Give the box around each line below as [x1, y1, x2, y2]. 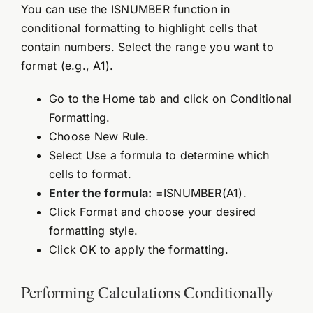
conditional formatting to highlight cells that [20, 20, 258, 35]
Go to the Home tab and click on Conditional [48, 91, 292, 105]
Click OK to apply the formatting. [48, 242, 228, 256]
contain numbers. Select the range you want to [20, 39, 274, 54]
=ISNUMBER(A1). [152, 185, 247, 200]
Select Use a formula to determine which [48, 147, 270, 162]
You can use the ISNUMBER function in [20, 1, 231, 16]
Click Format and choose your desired [48, 204, 256, 219]
